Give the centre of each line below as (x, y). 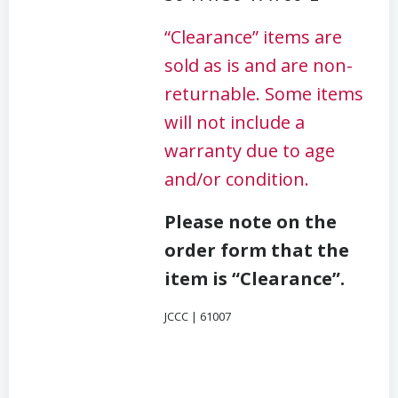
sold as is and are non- (259, 65)
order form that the (257, 250)
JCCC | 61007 (198, 316)
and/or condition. (237, 179)
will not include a (235, 122)
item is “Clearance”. (255, 278)
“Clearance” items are (253, 36)
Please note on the (251, 221)
